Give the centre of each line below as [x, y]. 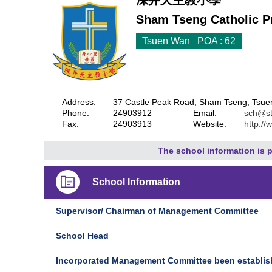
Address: [79, 102]
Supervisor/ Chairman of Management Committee [157, 211]
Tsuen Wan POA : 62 [189, 41]
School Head [82, 236]
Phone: [78, 113]
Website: [212, 124]
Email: [207, 113]
